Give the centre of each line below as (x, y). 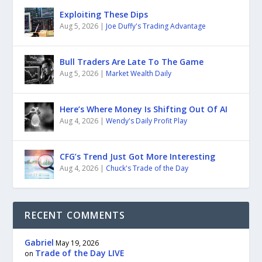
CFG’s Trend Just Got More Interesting (138, 156)
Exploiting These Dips (104, 14)
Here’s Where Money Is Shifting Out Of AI (144, 109)
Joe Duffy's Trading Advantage (156, 26)
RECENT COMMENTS (75, 215)
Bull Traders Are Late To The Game (132, 61)
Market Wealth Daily (139, 73)
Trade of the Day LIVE (80, 253)
